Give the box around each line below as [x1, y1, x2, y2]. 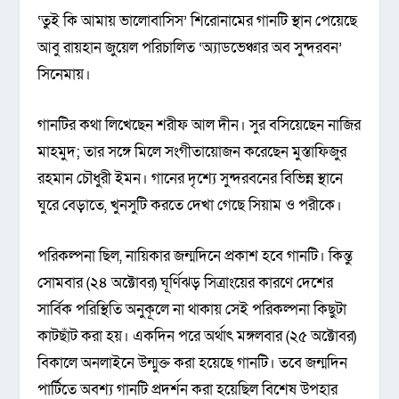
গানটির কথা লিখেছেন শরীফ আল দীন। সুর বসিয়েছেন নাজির [37, 115, 362, 136]
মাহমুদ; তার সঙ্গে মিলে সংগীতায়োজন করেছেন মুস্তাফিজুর [37, 142, 347, 163]
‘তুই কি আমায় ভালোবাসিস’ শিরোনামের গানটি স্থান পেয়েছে [37, 10, 358, 31]
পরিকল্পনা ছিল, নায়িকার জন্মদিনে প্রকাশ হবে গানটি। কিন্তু [37, 246, 354, 267]
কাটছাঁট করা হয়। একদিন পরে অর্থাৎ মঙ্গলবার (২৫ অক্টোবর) [37, 326, 357, 347]
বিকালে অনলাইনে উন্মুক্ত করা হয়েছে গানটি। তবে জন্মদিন [37, 353, 348, 374]
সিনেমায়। [37, 63, 92, 85]
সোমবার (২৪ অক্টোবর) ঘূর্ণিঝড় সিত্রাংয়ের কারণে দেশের [37, 273, 334, 294]
